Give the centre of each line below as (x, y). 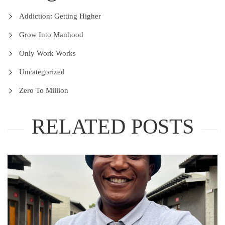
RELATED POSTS (113, 127)
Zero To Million (43, 90)
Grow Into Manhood (51, 35)
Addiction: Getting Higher (60, 16)
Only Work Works (47, 53)
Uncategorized (42, 72)
